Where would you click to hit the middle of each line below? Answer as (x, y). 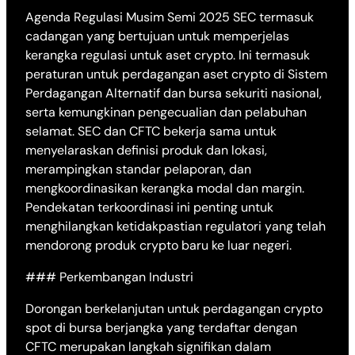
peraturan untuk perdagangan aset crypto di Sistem (176, 74)
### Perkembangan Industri (109, 277)
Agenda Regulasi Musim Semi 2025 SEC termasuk (170, 17)
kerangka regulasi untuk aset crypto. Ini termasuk (168, 55)
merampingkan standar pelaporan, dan (138, 170)
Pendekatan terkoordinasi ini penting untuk (149, 208)
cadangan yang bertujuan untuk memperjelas (157, 36)
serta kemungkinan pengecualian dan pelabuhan (166, 113)
